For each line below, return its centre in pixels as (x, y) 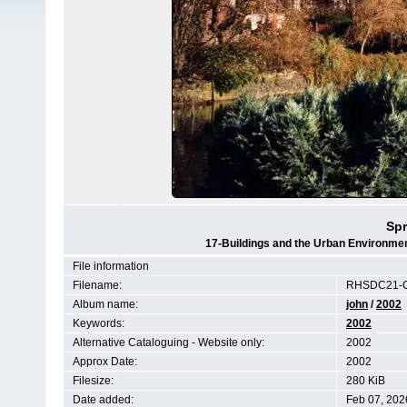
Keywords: (99, 323)
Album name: (105, 304)
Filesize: (93, 381)
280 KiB (366, 381)
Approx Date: (105, 362)
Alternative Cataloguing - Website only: (169, 342)
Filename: (97, 285)
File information (111, 266)
